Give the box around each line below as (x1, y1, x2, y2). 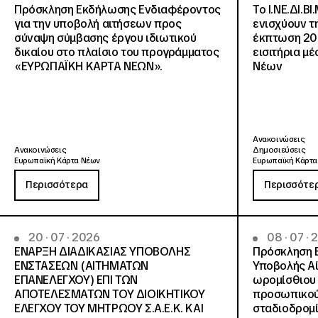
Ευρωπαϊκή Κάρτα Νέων (14, 155, 100, 166)
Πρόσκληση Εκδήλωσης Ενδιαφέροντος (14, 2, 221, 18)
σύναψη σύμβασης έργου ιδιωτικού (14, 31, 197, 46)
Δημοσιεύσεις (253, 145, 306, 155)
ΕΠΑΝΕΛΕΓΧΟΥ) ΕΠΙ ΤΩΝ (14, 273, 138, 288)
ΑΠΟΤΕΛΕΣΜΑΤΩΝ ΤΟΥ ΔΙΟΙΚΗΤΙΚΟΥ (14, 287, 205, 302)
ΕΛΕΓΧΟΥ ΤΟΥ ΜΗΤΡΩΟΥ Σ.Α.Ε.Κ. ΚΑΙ (14, 301, 204, 317)
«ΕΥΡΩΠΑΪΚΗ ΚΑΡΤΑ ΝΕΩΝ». (14, 59, 163, 75)
